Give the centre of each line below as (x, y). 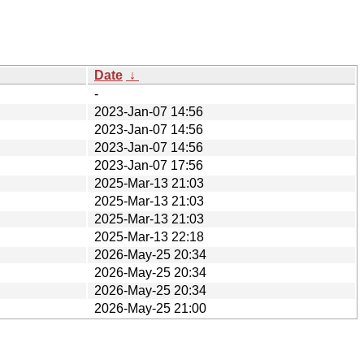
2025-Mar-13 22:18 (149, 236)
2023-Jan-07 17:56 (149, 165)
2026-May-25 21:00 (150, 308)
